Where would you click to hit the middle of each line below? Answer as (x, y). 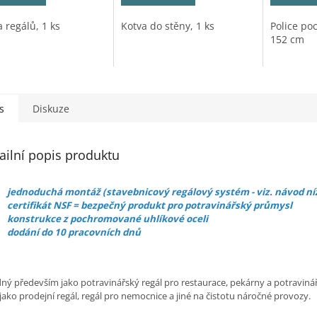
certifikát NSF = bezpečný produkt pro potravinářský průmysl (150, 206)
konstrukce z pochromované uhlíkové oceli (108, 219)
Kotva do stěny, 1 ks (167, 26)
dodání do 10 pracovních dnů (74, 232)
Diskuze (51, 109)
